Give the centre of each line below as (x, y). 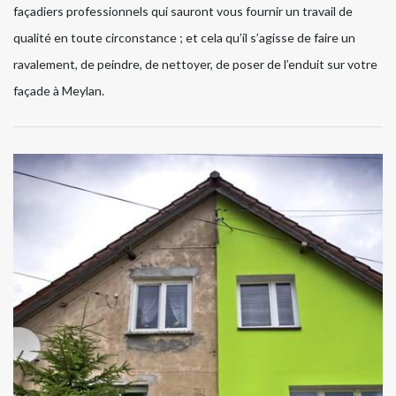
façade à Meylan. (59, 90)
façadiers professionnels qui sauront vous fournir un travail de (183, 11)
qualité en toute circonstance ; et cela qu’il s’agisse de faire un (184, 37)
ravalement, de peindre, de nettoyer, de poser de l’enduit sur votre (195, 64)
